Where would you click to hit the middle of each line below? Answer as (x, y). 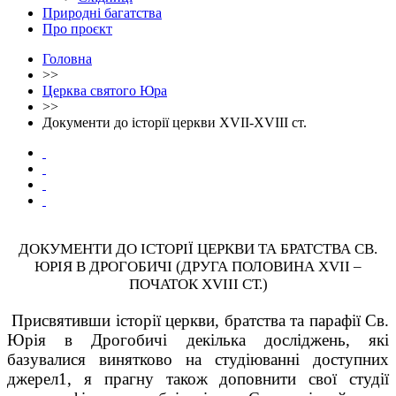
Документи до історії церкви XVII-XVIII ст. (175, 122)
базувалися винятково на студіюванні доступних (198, 359)
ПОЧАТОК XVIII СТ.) (198, 284)
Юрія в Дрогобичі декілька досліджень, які (198, 339)
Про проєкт (77, 28)
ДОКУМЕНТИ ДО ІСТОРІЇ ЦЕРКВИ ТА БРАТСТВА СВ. (198, 248)
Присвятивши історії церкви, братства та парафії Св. (201, 320)
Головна (67, 58)
